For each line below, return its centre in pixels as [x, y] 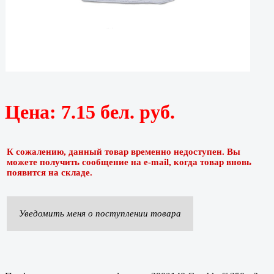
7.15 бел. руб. [118, 112]
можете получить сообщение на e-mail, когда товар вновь [129, 162]
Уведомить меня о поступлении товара [100, 213]
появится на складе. [50, 172]
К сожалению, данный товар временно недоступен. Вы [124, 151]
